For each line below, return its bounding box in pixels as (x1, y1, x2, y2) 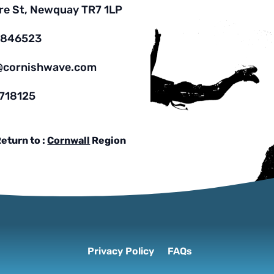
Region (90, 135, 127, 147)
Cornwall (47, 135, 91, 147)
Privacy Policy (87, 245, 154, 257)
